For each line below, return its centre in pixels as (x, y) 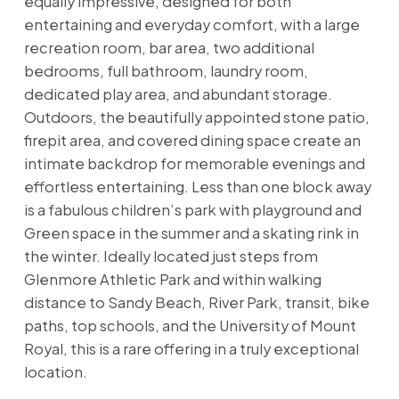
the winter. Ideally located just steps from (171, 256)
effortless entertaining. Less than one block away (197, 186)
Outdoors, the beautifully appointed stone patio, (196, 117)
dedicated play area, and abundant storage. (178, 94)
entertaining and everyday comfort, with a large (191, 24)
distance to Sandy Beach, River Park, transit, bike (196, 302)
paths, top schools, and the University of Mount (190, 325)
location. (55, 371)
